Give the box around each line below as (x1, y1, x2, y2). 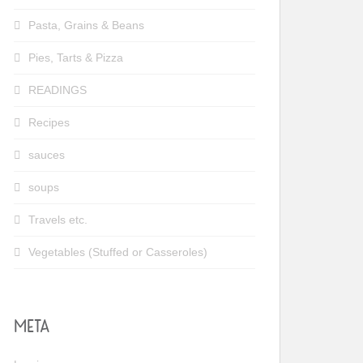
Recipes (28, 115, 70, 129)
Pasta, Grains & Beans (28, 18, 144, 32)
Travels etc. (28, 212, 88, 226)
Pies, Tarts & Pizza (28, 50, 123, 64)
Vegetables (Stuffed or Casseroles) (28, 245, 207, 258)
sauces (28, 147, 65, 161)
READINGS (28, 83, 87, 96)
